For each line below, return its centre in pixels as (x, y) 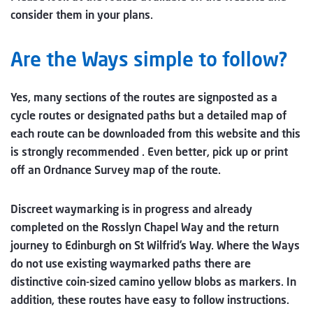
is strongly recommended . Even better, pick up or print (149, 152)
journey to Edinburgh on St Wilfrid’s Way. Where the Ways (155, 245)
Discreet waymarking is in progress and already (131, 209)
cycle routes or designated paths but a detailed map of (148, 115)
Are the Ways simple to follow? (149, 59)
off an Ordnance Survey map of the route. (116, 170)
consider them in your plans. (82, 15)
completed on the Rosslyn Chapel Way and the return (145, 227)
